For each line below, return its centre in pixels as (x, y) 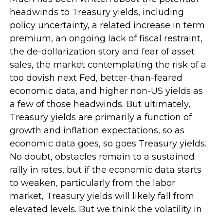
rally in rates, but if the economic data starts (106, 170)
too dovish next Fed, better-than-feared (96, 78)
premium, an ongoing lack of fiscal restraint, (106, 38)
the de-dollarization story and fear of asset (102, 51)
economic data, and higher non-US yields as (106, 91)
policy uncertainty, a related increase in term (107, 25)
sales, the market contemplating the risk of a (108, 64)
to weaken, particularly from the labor (92, 183)
